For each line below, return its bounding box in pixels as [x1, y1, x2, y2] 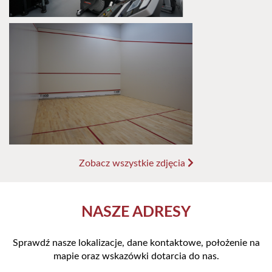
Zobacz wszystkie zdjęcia [78, 158, 188, 169]
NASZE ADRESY [81, 205, 191, 220]
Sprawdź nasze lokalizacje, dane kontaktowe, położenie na [12, 238, 260, 248]
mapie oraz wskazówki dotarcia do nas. [53, 251, 219, 262]
